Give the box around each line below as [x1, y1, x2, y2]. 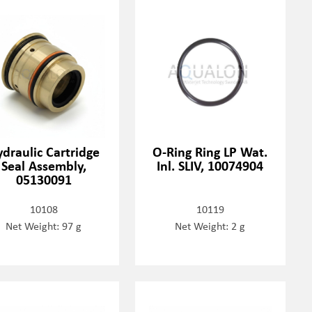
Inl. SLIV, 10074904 [157, 156, 264, 175]
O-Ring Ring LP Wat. [153, 142, 268, 162]
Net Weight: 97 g [6, 218, 82, 234]
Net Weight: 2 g [175, 218, 246, 234]
